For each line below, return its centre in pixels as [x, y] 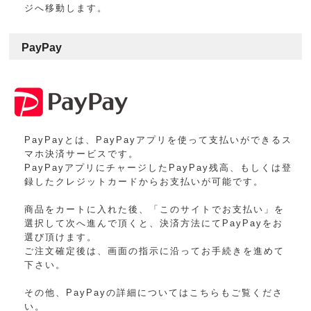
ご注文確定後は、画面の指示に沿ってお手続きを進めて [155, 251]
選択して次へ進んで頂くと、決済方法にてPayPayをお [154, 224]
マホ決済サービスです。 [82, 154]
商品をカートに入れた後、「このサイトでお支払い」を [155, 210]
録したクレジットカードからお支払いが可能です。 [144, 182]
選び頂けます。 [61, 237]
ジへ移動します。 [66, 8]
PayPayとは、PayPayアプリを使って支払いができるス [159, 140]
